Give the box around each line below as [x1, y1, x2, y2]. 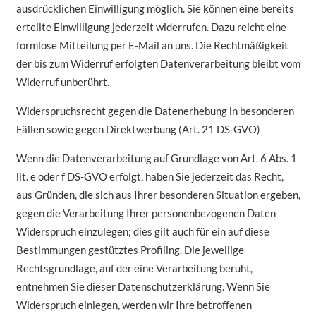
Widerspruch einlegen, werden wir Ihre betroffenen [16, 298, 252, 311]
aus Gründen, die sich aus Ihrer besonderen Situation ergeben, [16, 188, 300, 201]
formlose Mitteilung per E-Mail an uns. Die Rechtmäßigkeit [16, 38, 288, 51]
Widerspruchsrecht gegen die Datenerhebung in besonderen [16, 104, 294, 117]
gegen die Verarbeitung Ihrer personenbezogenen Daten [16, 206, 276, 219]
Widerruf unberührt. [16, 75, 109, 88]
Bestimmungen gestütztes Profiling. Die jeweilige [16, 243, 244, 256]
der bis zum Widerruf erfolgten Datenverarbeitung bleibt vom [16, 56, 300, 70]
